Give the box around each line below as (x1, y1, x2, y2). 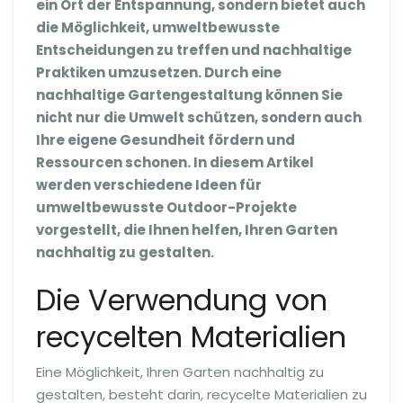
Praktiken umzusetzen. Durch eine (36, 62, 282, 82)
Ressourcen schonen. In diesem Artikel (36, 152, 314, 172)
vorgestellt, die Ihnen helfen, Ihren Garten (36, 219, 337, 239)
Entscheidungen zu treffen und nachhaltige (36, 40, 352, 59)
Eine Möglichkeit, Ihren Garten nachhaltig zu (36, 363, 324, 382)
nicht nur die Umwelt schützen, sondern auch (36, 107, 362, 127)
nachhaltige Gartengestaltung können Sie (36, 85, 343, 104)
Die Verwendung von (36, 279, 327, 320)
